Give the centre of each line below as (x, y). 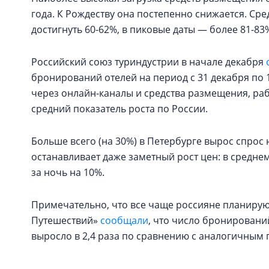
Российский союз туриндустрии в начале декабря (149, 62)
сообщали (124, 220)
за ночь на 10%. (68, 172)
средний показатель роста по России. (119, 109)
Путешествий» (66, 220)
